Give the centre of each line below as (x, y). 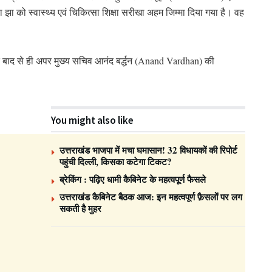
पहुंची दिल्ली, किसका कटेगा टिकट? (116, 161)
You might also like (92, 120)
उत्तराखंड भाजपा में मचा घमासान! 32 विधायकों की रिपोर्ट (148, 150)
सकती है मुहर (80, 208)
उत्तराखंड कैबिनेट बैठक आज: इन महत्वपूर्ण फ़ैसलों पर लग (151, 196)
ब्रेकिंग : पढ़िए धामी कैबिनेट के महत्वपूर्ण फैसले (134, 179)
